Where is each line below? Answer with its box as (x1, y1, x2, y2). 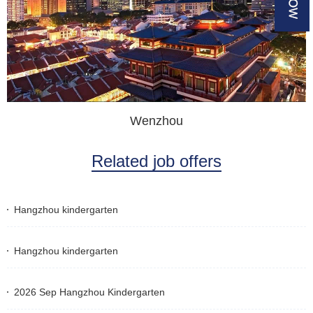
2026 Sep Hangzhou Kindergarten (14, 286, 165, 298)
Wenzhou (130, 114, 183, 129)
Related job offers (92, 152, 221, 171)
